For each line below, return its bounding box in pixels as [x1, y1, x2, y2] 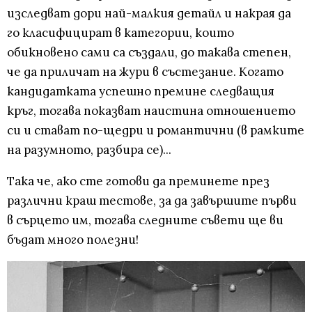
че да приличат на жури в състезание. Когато [7, 64, 283, 80]
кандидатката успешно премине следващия [7, 84, 274, 100]
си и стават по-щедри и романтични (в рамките [7, 123, 304, 139]
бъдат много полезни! [7, 232, 139, 248]
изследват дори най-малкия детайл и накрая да [7, 6, 291, 22]
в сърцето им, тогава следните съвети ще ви [7, 212, 283, 228]
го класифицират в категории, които [7, 25, 234, 41]
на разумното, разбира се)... [7, 142, 171, 158]
